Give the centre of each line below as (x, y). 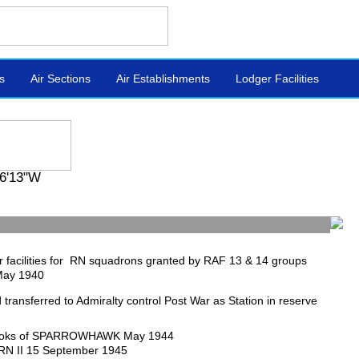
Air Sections (61, 79)
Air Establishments (163, 79)
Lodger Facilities (277, 79)
